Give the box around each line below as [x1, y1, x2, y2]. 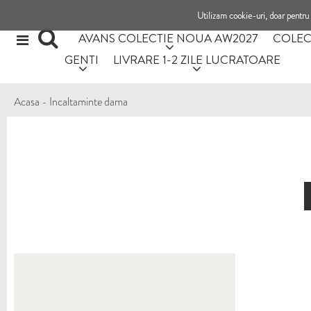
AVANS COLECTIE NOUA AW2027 [78, 30, 258, 46]
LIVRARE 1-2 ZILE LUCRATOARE [113, 51, 280, 67]
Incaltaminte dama [49, 94, 128, 110]
